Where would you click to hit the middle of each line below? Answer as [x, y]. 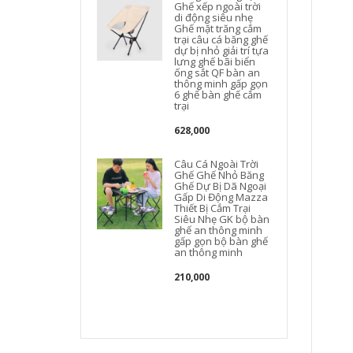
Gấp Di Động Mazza [221, 197]
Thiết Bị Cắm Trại [213, 208]
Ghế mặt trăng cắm [218, 28]
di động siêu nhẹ [214, 17]
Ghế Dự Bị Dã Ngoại [221, 186]
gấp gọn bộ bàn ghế [221, 241]
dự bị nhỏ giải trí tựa [222, 50]
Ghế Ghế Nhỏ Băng [219, 175]
